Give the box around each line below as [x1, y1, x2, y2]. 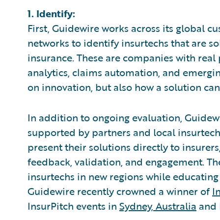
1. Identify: [27, 6, 75, 21]
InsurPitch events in [27, 198, 119, 213]
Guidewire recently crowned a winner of [27, 184, 212, 198]
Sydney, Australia [119, 198, 196, 213]
